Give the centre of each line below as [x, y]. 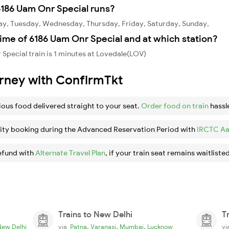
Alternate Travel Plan [70, 153]
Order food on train [175, 106]
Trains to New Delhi [95, 214]
